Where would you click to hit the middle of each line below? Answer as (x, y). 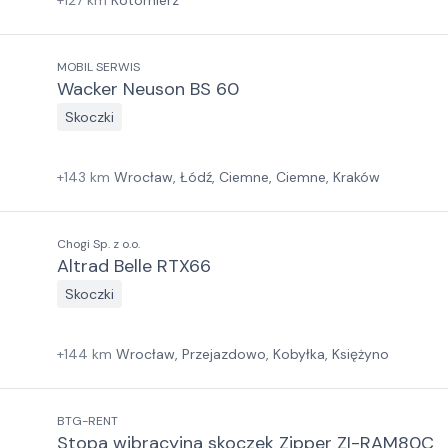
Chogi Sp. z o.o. (98, 244)
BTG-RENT (87, 421)
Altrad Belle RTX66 (134, 266)
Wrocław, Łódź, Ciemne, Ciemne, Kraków (247, 177)
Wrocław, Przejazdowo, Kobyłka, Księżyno (252, 354)
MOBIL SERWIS (98, 67)
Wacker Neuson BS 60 (148, 89)
